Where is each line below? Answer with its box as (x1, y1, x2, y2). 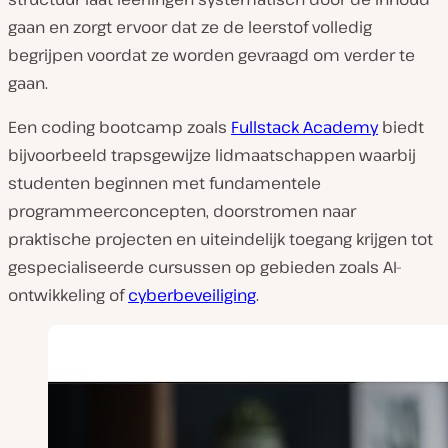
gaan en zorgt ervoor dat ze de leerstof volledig (8, 15, 372, 38)
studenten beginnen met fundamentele (8, 171, 321, 194)
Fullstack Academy (231, 115, 378, 138)
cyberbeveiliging (128, 283, 256, 306)
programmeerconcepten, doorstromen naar (8, 199, 356, 222)
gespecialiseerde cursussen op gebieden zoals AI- (8, 255, 402, 278)
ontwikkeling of (8, 283, 128, 306)
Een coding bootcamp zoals (8, 115, 231, 138)
